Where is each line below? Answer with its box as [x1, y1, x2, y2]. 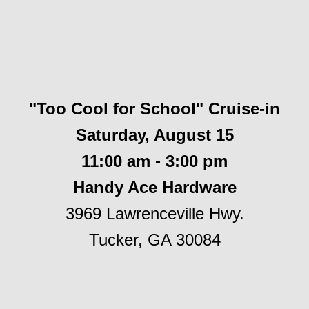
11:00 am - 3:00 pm [81, 152, 228, 170]
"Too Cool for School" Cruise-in [29, 99, 280, 118]
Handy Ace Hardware [72, 178, 237, 197]
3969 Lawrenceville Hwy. [65, 204, 244, 223]
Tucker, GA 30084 [88, 230, 221, 249]
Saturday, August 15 [75, 126, 234, 144]
